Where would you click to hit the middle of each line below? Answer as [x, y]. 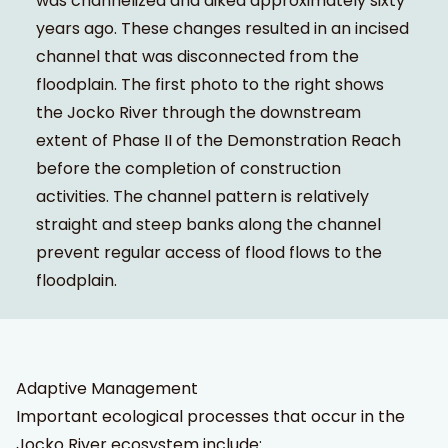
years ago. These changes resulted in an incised [222, 28]
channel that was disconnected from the [197, 56]
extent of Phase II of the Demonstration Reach [218, 140]
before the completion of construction [188, 168]
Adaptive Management [107, 388]
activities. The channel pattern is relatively [202, 196]
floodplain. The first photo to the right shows [209, 84]
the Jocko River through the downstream [198, 112]
